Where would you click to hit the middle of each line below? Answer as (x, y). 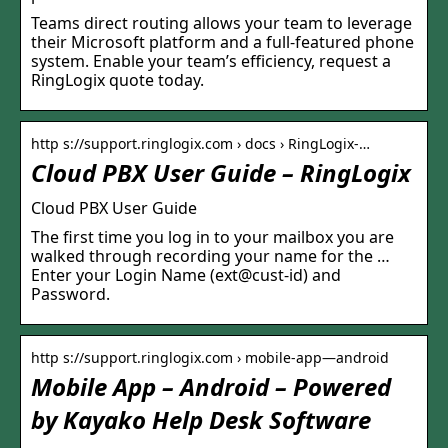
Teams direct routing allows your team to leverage (221, 23)
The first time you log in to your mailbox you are (212, 237)
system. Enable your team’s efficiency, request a (211, 61)
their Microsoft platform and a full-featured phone (222, 42)
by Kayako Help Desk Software (201, 420)
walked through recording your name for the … (210, 256)
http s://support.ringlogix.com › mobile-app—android (210, 358)
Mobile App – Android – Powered (211, 387)
